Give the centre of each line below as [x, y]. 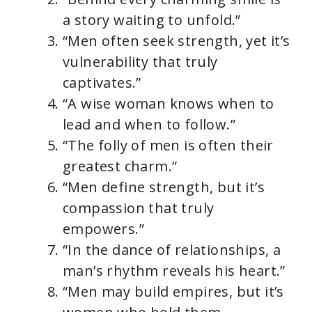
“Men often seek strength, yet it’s [177, 40]
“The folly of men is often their [168, 145]
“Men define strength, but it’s [164, 187]
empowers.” [104, 228]
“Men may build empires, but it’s [173, 291]
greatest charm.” [120, 166]
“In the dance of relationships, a [172, 249]
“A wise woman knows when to [169, 103]
